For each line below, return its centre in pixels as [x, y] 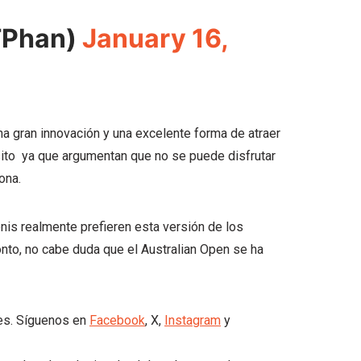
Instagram [193, 320]
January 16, [155, 38]
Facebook [117, 320]
